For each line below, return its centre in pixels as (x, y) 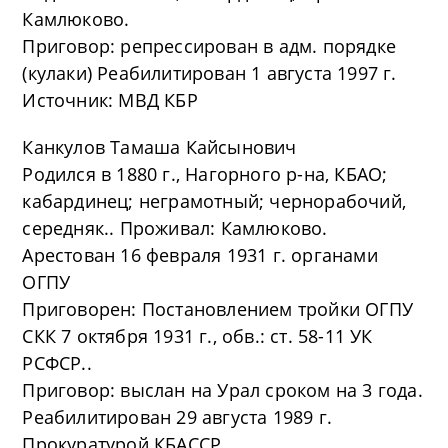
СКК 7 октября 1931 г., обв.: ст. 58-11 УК (197, 336)
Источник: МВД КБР (110, 100)
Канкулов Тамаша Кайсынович (159, 147)
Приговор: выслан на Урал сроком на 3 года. (222, 390)
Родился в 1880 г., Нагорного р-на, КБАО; (205, 174)
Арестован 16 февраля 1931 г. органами (200, 255)
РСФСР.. (57, 363)
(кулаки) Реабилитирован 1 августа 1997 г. (209, 73)
